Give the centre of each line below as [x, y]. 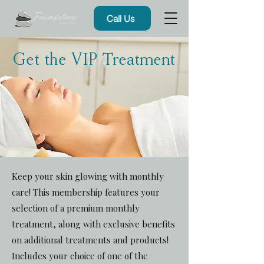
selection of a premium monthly [76, 208]
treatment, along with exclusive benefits [93, 224]
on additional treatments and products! [90, 240]
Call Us [121, 18]
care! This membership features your [86, 192]
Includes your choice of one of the [80, 256]
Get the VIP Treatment [94, 60]
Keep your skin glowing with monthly [88, 176]
